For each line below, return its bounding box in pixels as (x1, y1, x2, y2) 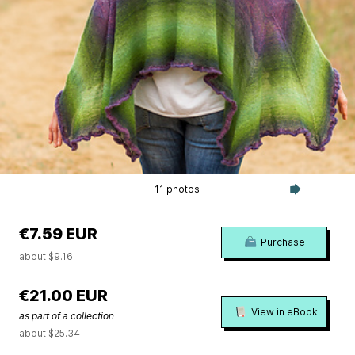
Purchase (260, 236, 305, 248)
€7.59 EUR (19, 224, 97, 243)
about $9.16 (19, 250, 73, 262)
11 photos (155, 183, 200, 195)
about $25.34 (19, 327, 80, 339)
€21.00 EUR (19, 286, 108, 305)
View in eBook (251, 305, 318, 318)
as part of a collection (19, 310, 114, 322)
